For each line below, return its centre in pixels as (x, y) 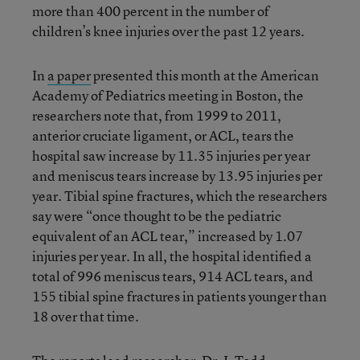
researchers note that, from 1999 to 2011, (157, 115)
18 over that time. (86, 316)
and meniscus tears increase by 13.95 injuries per (177, 176)
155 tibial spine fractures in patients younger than (180, 296)
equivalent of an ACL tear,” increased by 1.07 (168, 236)
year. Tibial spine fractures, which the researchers (180, 196)
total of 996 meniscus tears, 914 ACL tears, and (173, 276)
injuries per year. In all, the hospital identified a (172, 256)
